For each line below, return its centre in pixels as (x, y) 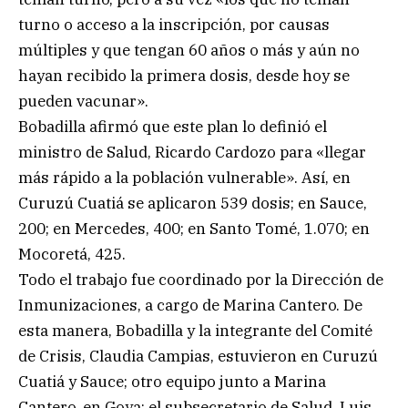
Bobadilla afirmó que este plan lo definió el (173, 126)
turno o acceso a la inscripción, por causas (174, 24)
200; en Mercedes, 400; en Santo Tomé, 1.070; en (194, 228)
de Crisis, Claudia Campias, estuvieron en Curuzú (198, 356)
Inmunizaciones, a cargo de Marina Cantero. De (190, 305)
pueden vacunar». (83, 101)
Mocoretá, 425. (72, 254)
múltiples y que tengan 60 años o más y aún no (189, 50)
